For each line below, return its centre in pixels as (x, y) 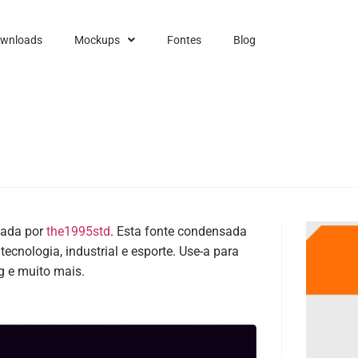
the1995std (78, 231)
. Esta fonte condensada (179, 231)
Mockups (97, 40)
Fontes (184, 40)
